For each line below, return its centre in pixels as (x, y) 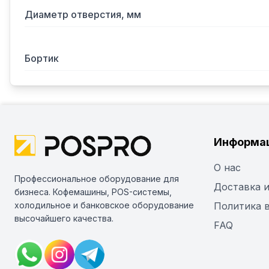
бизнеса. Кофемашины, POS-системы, (93, 192)
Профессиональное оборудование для (97, 179)
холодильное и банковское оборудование (104, 205)
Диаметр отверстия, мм (83, 14)
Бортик (42, 58)
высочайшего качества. (64, 218)
